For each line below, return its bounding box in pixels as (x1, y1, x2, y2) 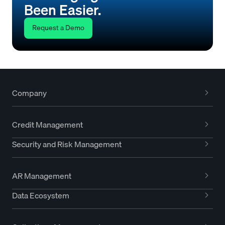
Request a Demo (32, 22, 84, 33)
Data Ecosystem (12, 188, 69, 202)
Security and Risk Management (12, 137, 122, 151)
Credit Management (12, 118, 83, 131)
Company (12, 86, 47, 99)
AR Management (12, 169, 71, 182)
